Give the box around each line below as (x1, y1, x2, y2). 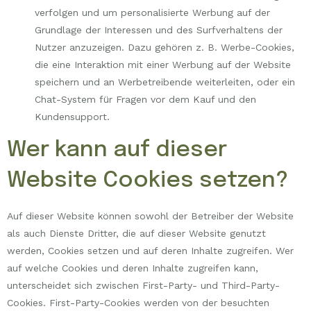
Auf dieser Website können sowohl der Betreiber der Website (7, 210, 294, 222)
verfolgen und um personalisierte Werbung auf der (35, 6, 270, 18)
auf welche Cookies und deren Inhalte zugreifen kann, (7, 262, 258, 274)
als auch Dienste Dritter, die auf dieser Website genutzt (7, 228, 266, 239)
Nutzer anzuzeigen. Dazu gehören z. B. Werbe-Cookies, (35, 41, 294, 53)
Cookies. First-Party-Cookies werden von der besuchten (7, 297, 269, 309)
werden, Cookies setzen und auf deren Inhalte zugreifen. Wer (7, 245, 294, 257)
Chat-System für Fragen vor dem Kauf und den (35, 93, 256, 105)
